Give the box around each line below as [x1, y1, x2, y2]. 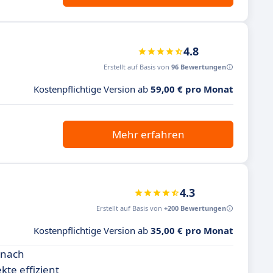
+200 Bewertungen [164, 204, 226, 213]
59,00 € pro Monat [151, 83, 233, 95]
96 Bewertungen [171, 62, 226, 71]
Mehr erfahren [112, 127, 185, 141]
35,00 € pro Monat [151, 224, 233, 236]
